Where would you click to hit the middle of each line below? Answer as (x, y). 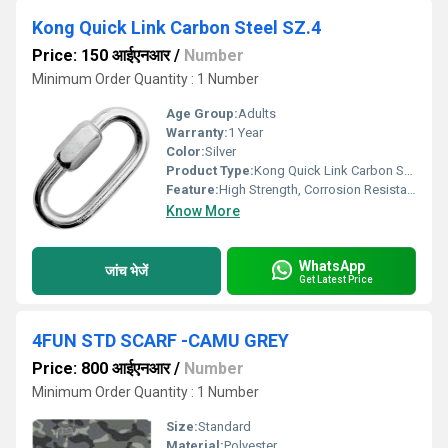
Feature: (192, 189)
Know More (203, 211)
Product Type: (210, 170)
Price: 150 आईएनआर (101, 55)
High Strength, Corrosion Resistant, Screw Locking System (313, 189)
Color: (185, 151)
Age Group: (202, 113)
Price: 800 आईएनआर (101, 368)
